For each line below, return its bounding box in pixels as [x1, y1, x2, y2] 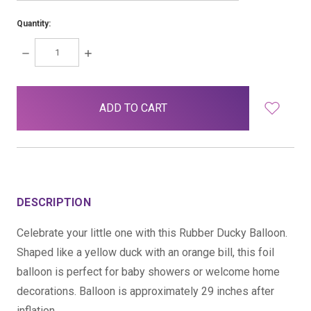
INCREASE [83, 45, 134, 59]
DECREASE [20, 45, 74, 59]
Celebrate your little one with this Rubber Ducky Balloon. [17, 226, 287, 239]
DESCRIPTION [17, 195, 91, 209]
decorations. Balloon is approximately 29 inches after [17, 284, 274, 298]
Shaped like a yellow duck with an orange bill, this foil [17, 245, 274, 259]
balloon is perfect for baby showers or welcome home [17, 264, 280, 278]
